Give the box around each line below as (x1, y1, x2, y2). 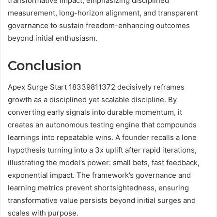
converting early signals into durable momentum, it (8, 108, 182, 117)
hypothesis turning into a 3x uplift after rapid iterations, (8, 145, 197, 155)
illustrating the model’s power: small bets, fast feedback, (8, 158, 200, 168)
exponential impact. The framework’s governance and (8, 170, 191, 180)
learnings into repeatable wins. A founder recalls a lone (8, 133, 197, 142)
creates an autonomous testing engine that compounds (8, 120, 197, 130)
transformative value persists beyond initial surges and (8, 196, 196, 205)
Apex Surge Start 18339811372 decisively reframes (8, 82, 185, 92)
